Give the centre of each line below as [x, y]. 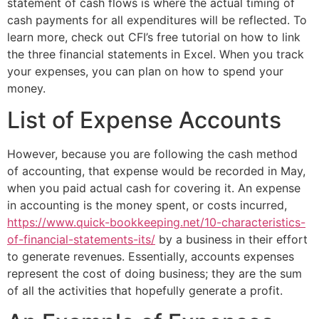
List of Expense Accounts [144, 120]
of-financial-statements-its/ [81, 240]
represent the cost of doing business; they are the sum [155, 274]
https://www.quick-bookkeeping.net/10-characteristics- [156, 223]
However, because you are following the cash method [152, 154]
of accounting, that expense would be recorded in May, [156, 171]
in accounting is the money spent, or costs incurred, [147, 205]
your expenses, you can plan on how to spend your [145, 71]
